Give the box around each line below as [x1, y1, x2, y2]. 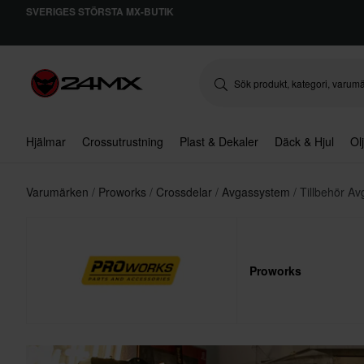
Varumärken [26, 184, 92, 200]
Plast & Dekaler [180, 133, 258, 149]
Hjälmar [26, 133, 66, 149]
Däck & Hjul [275, 133, 334, 149]
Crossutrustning [82, 133, 163, 149]
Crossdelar [156, 184, 215, 200]
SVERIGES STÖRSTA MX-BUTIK [26, 4, 174, 19]
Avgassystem [222, 184, 293, 200]
